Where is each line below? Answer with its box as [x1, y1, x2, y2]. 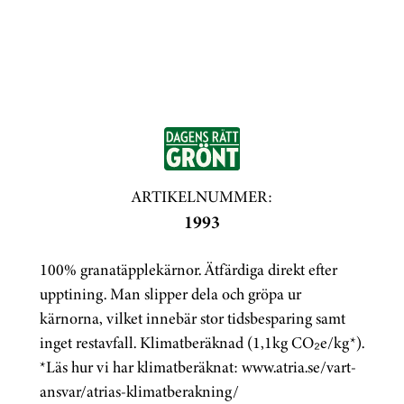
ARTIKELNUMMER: [132, 185, 272, 208]
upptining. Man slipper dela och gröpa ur [40, 282, 301, 306]
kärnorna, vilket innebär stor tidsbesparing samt [40, 307, 345, 330]
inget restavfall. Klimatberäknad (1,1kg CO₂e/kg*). [40, 331, 364, 354]
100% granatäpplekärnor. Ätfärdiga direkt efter [40, 258, 337, 281]
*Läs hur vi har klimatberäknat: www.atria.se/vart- [40, 355, 356, 379]
